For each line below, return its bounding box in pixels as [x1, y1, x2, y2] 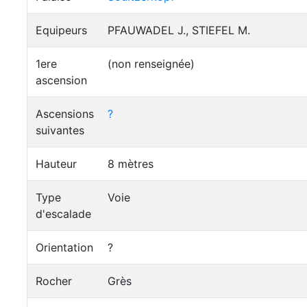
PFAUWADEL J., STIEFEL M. [108, 23, 250, 37]
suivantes [36, 123, 84, 137]
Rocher [36, 274, 72, 288]
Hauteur [36, 157, 77, 171]
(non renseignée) [108, 57, 195, 71]
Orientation [36, 241, 93, 254]
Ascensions [36, 107, 94, 121]
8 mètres [108, 157, 153, 171]
